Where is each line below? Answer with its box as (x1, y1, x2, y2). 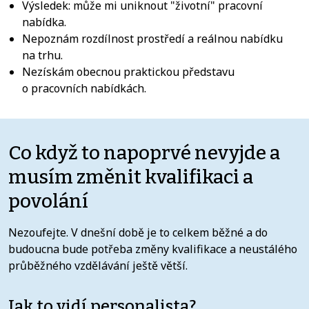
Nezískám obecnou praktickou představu (22, 63, 235, 79)
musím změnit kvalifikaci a (8, 165, 253, 188)
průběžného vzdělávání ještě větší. (8, 257, 188, 273)
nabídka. (22, 14, 66, 30)
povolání (8, 189, 88, 212)
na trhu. (22, 47, 63, 63)
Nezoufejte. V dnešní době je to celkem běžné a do (8, 224, 268, 240)
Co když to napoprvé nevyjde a (8, 141, 280, 164)
